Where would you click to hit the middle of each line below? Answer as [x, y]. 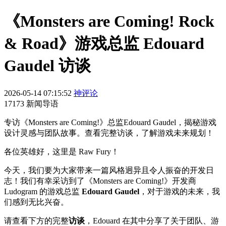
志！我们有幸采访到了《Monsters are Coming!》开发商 [100, 181]
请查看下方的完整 [36, 220]
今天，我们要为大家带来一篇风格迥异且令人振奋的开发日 [109, 170]
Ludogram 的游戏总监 [43, 191]
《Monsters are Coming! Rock [109, 21]
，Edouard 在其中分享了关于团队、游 [152, 220]
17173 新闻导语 [31, 103]
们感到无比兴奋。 [36, 202]
